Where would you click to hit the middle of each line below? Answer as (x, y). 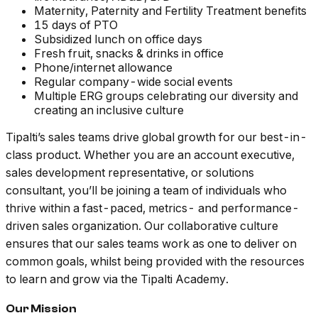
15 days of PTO (76, 25)
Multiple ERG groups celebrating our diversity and (166, 96)
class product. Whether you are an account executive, (150, 155)
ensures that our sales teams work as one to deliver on (151, 244)
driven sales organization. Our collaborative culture (142, 226)
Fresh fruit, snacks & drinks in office (129, 54)
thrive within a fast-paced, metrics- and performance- (153, 208)
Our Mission (41, 309)
